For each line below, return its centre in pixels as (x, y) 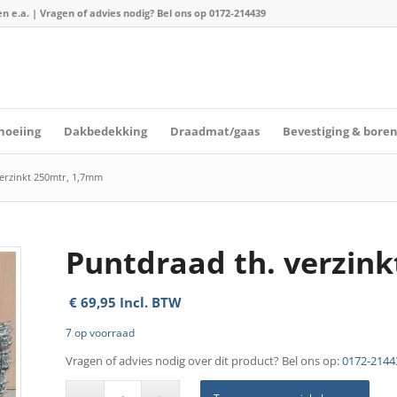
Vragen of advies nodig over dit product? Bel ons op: (203, 361)
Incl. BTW (148, 302)
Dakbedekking (105, 131)
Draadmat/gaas (214, 131)
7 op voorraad (100, 333)
